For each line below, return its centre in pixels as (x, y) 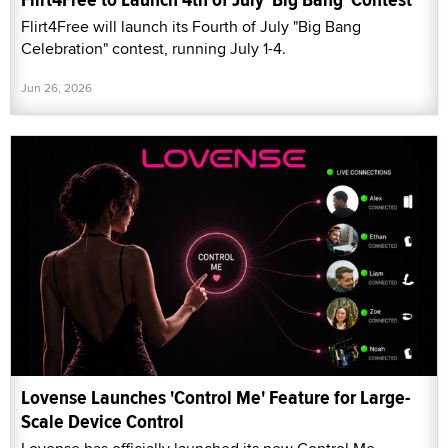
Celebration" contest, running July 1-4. (153, 49)
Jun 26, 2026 (56, 88)
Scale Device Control (102, 421)
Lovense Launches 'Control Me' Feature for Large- (215, 397)
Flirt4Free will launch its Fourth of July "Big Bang (191, 27)
